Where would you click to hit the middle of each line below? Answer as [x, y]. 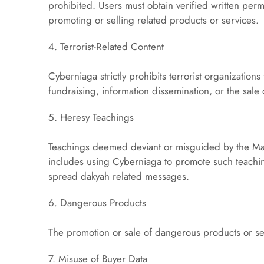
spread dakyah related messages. [119, 176]
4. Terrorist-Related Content [106, 47]
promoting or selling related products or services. [154, 20]
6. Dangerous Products [98, 203]
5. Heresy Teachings [91, 117]
